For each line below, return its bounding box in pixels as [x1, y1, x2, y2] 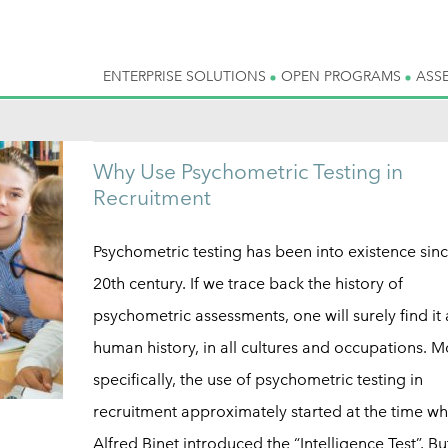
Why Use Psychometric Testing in [92, 159, 403, 184]
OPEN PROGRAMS [281, 67, 405, 85]
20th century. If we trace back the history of [92, 274, 403, 293]
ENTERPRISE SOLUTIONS [103, 67, 270, 85]
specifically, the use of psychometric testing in [92, 370, 423, 389]
